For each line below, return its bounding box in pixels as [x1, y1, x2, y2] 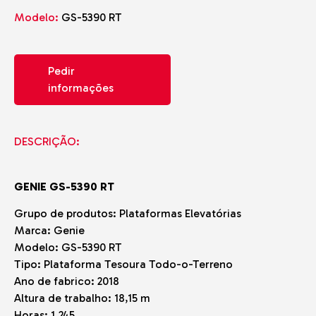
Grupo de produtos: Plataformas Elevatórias [14, 207, 241, 221]
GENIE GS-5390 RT [14, 180, 114, 193]
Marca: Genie [14, 224, 85, 238]
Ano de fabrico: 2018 [14, 274, 119, 288]
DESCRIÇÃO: [14, 135, 80, 148]
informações [48, 81, 114, 95]
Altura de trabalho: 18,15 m [14, 291, 150, 305]
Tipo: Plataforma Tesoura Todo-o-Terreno [14, 257, 233, 272]
